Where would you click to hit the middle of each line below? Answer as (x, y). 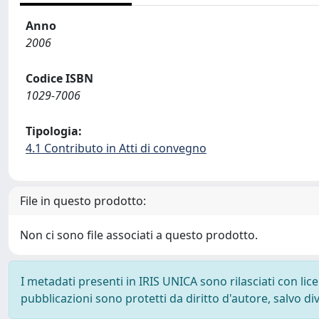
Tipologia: (54, 131)
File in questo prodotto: (83, 201)
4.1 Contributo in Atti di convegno (116, 148)
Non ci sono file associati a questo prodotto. (139, 235)
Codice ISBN (59, 78)
